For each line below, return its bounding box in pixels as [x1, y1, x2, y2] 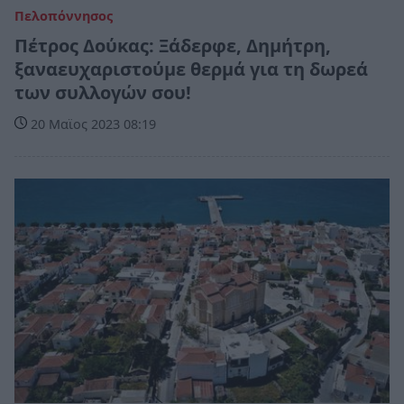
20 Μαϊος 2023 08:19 [27, 115, 156, 133]
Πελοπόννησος [14, 6, 113, 24]
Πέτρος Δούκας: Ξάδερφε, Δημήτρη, [14, 32, 331, 58]
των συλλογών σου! [14, 79, 191, 105]
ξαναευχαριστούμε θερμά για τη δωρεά [14, 56, 368, 81]
